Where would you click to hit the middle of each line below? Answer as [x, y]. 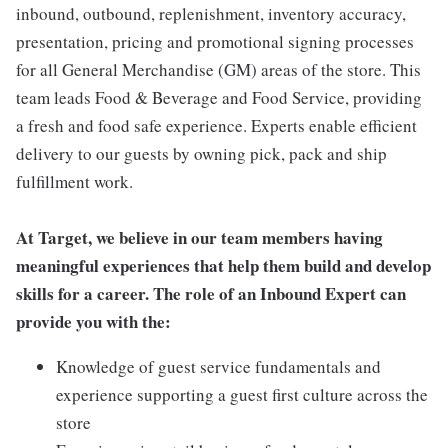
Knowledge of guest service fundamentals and [218, 366]
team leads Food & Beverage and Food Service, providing [219, 97]
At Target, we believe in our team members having [199, 237]
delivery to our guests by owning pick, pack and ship [201, 153]
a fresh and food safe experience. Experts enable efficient [216, 125]
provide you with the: [93, 321]
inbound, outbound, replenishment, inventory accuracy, [211, 13]
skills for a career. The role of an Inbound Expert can [211, 293]
